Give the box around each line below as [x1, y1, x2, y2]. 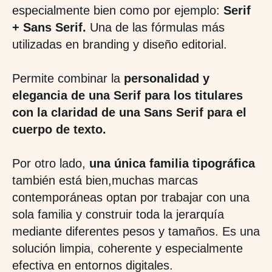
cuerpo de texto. [12, 123, 106, 136]
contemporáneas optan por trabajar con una [12, 191, 250, 204]
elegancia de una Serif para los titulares [12, 89, 243, 102]
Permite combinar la [12, 72, 120, 85]
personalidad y [120, 72, 209, 85]
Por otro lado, [12, 157, 89, 170]
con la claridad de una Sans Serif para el [12, 106, 246, 119]
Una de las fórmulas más [90, 21, 225, 34]
